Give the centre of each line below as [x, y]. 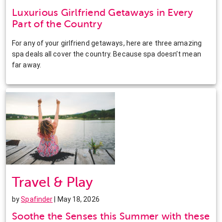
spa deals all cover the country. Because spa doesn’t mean [107, 54]
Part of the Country [57, 24]
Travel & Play [52, 182]
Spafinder [37, 199]
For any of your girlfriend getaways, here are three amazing [107, 43]
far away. [27, 65]
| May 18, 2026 [76, 199]
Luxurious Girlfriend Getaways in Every [103, 12]
